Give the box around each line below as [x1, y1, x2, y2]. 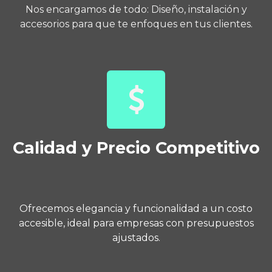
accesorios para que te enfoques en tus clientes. [19, 18, 253, 30]
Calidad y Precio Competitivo [12, 137, 260, 158]
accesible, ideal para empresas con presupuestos [18, 217, 254, 229]
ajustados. [112, 231, 160, 243]
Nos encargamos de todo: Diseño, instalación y [25, 3, 247, 15]
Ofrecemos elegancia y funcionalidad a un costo [19, 202, 253, 214]
